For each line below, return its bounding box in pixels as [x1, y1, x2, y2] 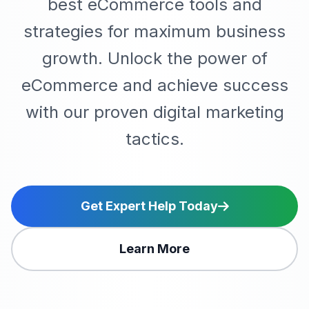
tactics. [125, 128, 184, 149]
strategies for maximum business [23, 21, 286, 41]
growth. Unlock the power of [41, 48, 268, 68]
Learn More [119, 241, 190, 256]
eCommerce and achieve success [21, 74, 288, 95]
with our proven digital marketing [25, 101, 284, 122]
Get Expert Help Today [80, 198, 218, 213]
